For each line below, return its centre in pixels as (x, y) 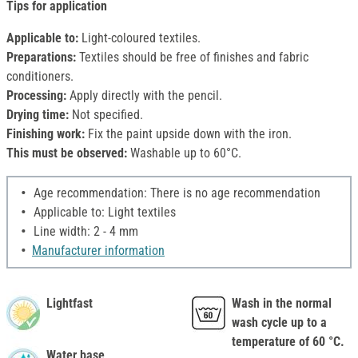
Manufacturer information (98, 251)
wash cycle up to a (279, 323)
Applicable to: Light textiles (103, 213)
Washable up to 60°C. (184, 153)
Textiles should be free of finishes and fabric (194, 58)
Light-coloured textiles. (139, 38)
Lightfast (70, 304)
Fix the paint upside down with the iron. (190, 134)
